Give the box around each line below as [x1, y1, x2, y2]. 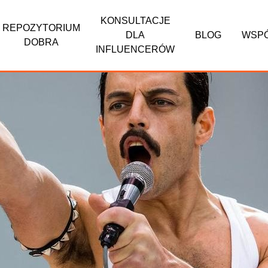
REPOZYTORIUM [2, 23, 81, 33]
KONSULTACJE [100, 16, 170, 26]
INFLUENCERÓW [96, 44, 175, 54]
